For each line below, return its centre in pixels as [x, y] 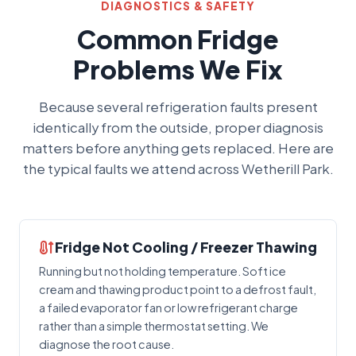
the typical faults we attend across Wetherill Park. [178, 168]
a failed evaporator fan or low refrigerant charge [168, 307]
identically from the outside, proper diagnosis [178, 127]
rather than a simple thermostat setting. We [154, 325]
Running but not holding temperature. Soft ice [163, 271]
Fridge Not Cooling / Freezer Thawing [186, 247]
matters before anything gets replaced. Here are [178, 148]
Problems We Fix [178, 69]
